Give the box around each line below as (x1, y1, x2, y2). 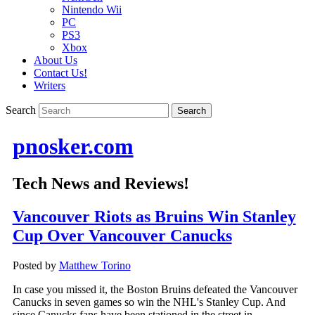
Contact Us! (34, 67, 87, 79)
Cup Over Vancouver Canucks (12, 226, 232, 245)
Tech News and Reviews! (12, 174, 189, 193)
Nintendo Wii (62, 4, 122, 16)
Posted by (12, 259, 59, 272)
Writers (34, 79, 65, 92)
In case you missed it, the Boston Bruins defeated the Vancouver (12, 283, 297, 296)
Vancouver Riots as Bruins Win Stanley (12, 207, 296, 226)
